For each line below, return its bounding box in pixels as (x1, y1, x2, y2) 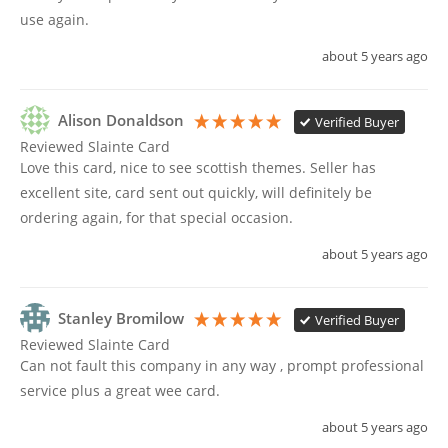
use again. (20, 10, 93, 30)
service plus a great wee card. (20, 381, 220, 401)
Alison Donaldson (58, 110, 184, 132)
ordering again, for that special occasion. (20, 208, 297, 228)
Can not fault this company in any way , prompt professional (20, 356, 424, 376)
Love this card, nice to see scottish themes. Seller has (20, 158, 376, 178)
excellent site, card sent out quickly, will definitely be (20, 183, 372, 203)
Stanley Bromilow (58, 308, 184, 330)
